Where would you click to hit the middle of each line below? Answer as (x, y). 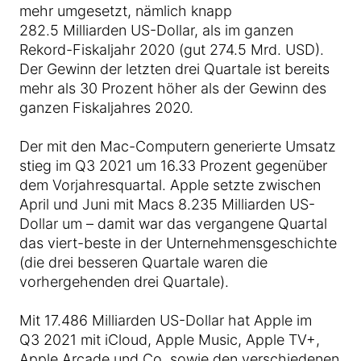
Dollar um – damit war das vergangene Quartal (173, 224)
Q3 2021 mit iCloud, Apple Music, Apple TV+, (170, 340)
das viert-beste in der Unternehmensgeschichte (178, 243)
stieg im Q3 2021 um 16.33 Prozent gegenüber (173, 166)
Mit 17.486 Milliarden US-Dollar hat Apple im (166, 320)
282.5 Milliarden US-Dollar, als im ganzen (156, 30)
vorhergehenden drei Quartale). (124, 282)
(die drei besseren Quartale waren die (143, 262)
